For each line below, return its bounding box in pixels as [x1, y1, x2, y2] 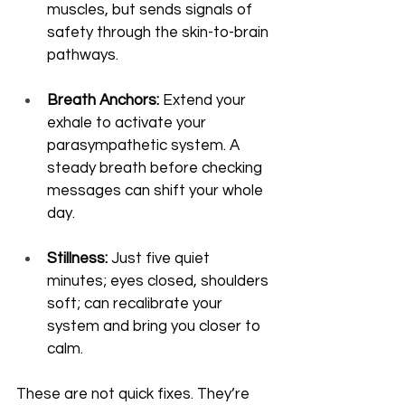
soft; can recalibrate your [47, 296, 226, 313]
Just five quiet [108, 250, 213, 268]
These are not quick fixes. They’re [16, 386, 253, 403]
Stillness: [47, 250, 108, 268]
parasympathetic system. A [47, 137, 243, 155]
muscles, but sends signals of [47, 2, 256, 19]
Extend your [159, 92, 250, 109]
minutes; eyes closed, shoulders [47, 273, 272, 290]
